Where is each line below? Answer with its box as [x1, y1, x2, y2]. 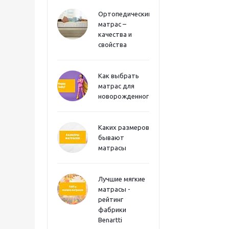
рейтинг [98, 196, 123, 203]
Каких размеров [98, 124, 149, 131]
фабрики [98, 206, 126, 213]
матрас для [98, 82, 134, 89]
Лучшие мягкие [98, 175, 145, 182]
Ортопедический [98, 10, 152, 17]
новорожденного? [98, 93, 156, 100]
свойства [98, 41, 127, 48]
